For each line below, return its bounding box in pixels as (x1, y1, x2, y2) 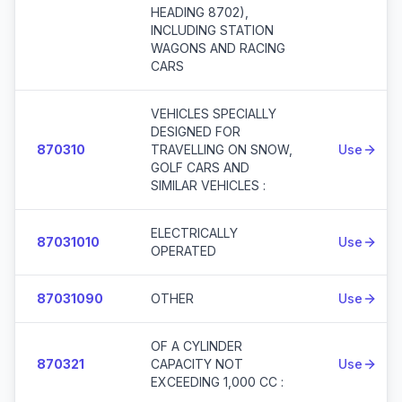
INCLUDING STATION (151, 22, 274, 38)
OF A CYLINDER (151, 338, 242, 354)
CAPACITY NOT (151, 356, 243, 371)
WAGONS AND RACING (151, 40, 285, 56)
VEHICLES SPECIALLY (151, 106, 276, 121)
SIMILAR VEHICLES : (151, 178, 266, 193)
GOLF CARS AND (151, 160, 249, 175)
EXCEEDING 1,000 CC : (151, 374, 284, 389)
